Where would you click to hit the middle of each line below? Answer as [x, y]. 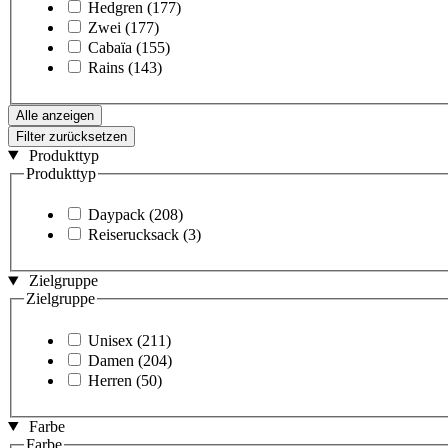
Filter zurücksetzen [71, 136]
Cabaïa [110, 47]
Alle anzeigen [55, 115]
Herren [110, 380]
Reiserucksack [133, 235]
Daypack [116, 215]
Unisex [110, 340]
